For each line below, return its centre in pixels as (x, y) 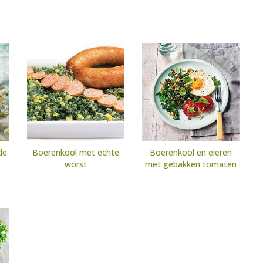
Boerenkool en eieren (191, 153)
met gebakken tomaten (191, 164)
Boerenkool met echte (76, 153)
